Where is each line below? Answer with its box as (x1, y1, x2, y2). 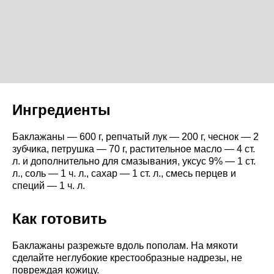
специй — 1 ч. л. (12, 180, 85, 191)
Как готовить (12, 210, 107, 227)
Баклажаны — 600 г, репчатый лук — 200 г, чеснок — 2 (12, 131, 259, 142)
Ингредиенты (12, 101, 111, 118)
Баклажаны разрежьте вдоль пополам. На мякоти (12, 240, 238, 251)
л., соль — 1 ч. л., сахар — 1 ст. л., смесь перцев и (12, 168, 236, 179)
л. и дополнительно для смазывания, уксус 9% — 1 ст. (12, 155, 256, 166)
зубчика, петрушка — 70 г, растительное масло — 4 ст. (12, 143, 255, 154)
